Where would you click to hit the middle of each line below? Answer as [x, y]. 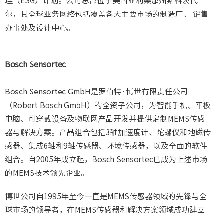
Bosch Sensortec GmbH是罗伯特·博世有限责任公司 [96, 92]
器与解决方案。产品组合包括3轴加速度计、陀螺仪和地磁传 [108, 132]
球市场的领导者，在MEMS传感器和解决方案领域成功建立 [105, 210]
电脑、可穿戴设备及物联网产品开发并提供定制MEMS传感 [105, 119]
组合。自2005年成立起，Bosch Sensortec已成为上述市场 [106, 160]
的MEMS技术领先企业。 [47, 173]
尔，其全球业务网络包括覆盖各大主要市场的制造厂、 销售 [107, 14]
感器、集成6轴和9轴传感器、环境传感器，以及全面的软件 [106, 146]
